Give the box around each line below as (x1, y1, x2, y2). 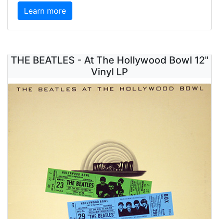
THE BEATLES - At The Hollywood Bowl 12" (10, 54, 209, 66)
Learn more (24, 6, 66, 16)
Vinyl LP (91, 66, 128, 78)
